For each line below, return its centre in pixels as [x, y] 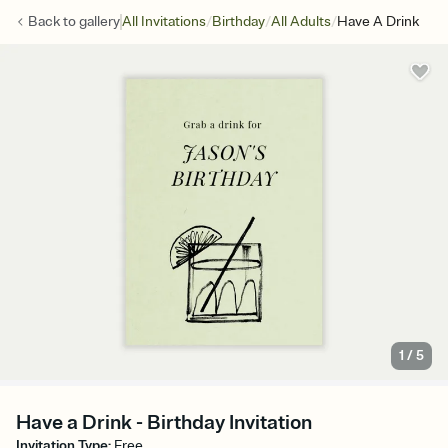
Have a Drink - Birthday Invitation [164, 423]
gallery [99, 21]
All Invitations [164, 21]
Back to [53, 21]
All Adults [301, 21]
